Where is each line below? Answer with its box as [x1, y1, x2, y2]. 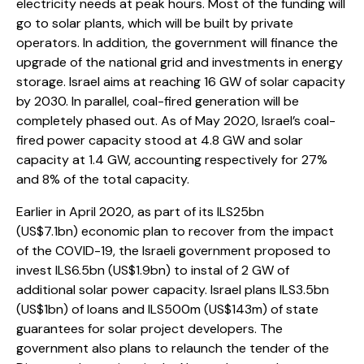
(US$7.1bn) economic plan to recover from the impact [16, 223, 334, 240]
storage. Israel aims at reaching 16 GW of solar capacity [16, 73, 345, 91]
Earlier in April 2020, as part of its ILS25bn [16, 203, 264, 221]
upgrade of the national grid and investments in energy [16, 54, 343, 71]
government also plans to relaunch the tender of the [16, 340, 329, 357]
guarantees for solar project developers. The [16, 320, 283, 338]
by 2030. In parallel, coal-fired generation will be [16, 93, 299, 110]
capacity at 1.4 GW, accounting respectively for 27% [16, 151, 327, 169]
